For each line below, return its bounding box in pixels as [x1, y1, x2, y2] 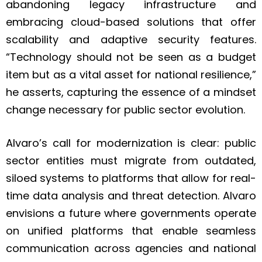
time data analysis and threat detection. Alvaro [6, 188, 256, 204]
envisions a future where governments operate [6, 206, 256, 221]
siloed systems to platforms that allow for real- [6, 171, 256, 186]
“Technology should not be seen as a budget [6, 50, 256, 65]
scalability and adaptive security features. [6, 32, 256, 47]
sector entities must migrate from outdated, [6, 153, 256, 168]
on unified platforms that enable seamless [6, 223, 256, 239]
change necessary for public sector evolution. [6, 102, 245, 118]
